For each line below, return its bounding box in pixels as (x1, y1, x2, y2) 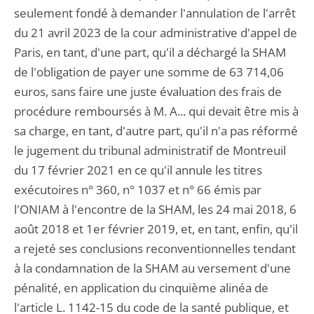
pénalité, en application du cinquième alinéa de (14, 280, 268, 296)
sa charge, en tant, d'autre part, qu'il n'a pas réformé (14, 123, 298, 139)
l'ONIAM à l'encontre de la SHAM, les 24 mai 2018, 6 (14, 201, 296, 217)
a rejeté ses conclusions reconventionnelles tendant (14, 240, 296, 257)
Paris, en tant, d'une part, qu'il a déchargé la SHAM (14, 44, 286, 60)
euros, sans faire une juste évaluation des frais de (14, 83, 282, 100)
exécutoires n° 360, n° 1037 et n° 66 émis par (14, 182, 261, 198)
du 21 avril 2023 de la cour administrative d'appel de (14, 25, 297, 41)
